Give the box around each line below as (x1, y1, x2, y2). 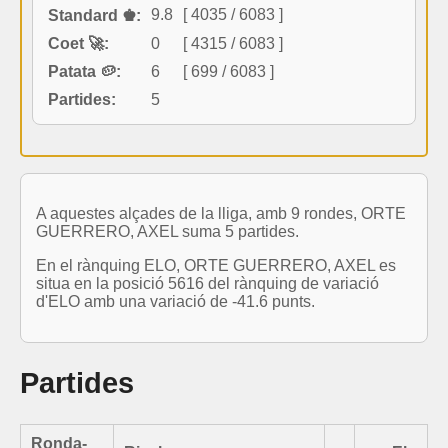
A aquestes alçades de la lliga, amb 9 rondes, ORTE (36, 204, 406, 222)
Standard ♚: (48, 6, 141, 24)
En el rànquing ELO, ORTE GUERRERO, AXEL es (36, 256, 396, 274)
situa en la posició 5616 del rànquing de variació (36, 274, 379, 292)
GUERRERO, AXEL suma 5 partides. (36, 222, 299, 240)
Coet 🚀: (48, 34, 109, 52)
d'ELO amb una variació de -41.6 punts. (36, 292, 315, 310)
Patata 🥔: (48, 62, 121, 80)
